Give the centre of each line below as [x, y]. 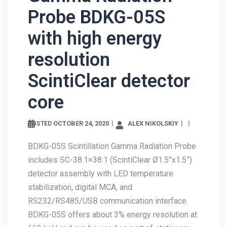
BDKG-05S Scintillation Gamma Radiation [100, 154]
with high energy [95, 35]
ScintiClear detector [109, 77]
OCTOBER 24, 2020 [81, 120]
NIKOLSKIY [45, 131]
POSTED [41, 120]
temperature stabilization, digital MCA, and [103, 195]
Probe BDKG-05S [97, 13]
